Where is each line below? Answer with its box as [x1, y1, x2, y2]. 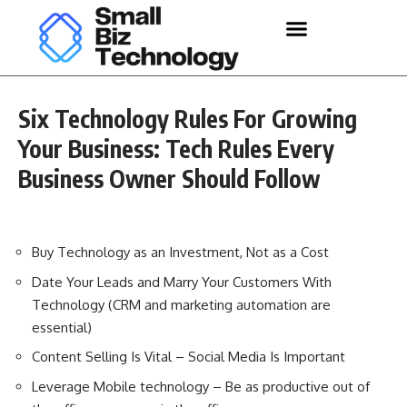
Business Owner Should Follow [18, 163, 320, 194]
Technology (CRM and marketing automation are [32, 295, 331, 313]
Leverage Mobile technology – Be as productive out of [32, 377, 370, 395]
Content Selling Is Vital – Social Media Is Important [32, 348, 345, 366]
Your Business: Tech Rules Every [18, 133, 334, 164]
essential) [32, 318, 92, 336]
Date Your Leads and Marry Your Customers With [32, 273, 332, 291]
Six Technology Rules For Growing [18, 103, 357, 134]
